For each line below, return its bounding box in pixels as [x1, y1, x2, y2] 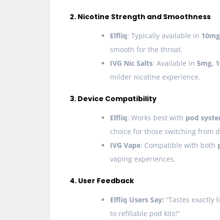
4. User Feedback [70, 176, 134, 186]
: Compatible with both [140, 140, 218, 150]
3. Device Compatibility [70, 94, 157, 104]
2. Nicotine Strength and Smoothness [70, 12, 211, 22]
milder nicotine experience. [110, 72, 200, 82]
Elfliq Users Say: [110, 195, 164, 205]
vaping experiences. [110, 154, 176, 164]
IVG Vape [110, 140, 140, 150]
